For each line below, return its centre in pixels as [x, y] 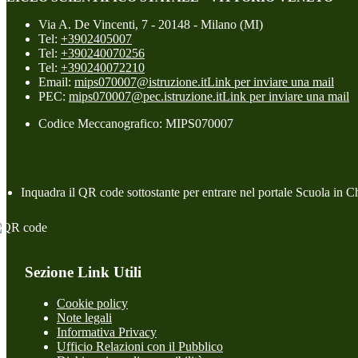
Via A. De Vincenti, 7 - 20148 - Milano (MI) [151, 24]
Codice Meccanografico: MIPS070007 [136, 123]
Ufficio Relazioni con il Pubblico [140, 346]
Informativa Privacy [107, 332]
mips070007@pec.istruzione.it [145, 96]
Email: [56, 82]
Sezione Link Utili [83, 272]
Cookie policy [92, 303]
